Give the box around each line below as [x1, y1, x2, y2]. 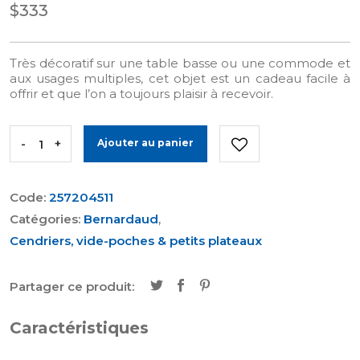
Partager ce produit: [10, 279, 134, 294]
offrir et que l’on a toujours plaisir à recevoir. [10, 86, 273, 101]
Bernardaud [84, 211, 158, 227]
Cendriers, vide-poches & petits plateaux [10, 233, 262, 248]
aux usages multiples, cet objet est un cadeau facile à [10, 71, 350, 86]
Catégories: [10, 211, 84, 227]
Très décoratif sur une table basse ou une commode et [10, 55, 350, 71]
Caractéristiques [10, 318, 149, 337]
